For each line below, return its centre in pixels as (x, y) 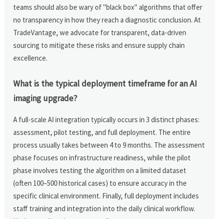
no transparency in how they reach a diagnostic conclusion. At (107, 20)
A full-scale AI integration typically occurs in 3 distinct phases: (107, 119)
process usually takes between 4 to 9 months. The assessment (109, 145)
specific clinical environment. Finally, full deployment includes (106, 196)
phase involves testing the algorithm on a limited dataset (100, 170)
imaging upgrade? (45, 98)
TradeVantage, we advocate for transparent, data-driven (100, 32)
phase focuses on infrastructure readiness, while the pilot (102, 157)
